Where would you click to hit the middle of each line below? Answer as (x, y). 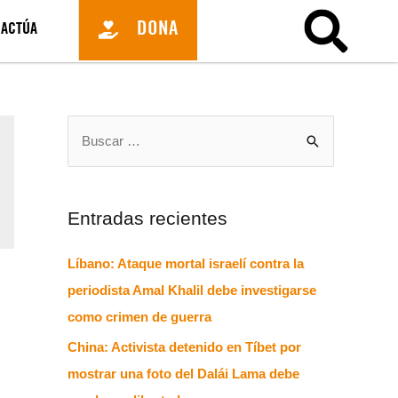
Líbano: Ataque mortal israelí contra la (186, 264)
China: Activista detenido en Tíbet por (184, 347)
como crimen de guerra (139, 317)
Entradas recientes (147, 219)
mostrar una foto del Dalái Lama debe (183, 374)
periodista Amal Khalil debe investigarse (192, 291)
